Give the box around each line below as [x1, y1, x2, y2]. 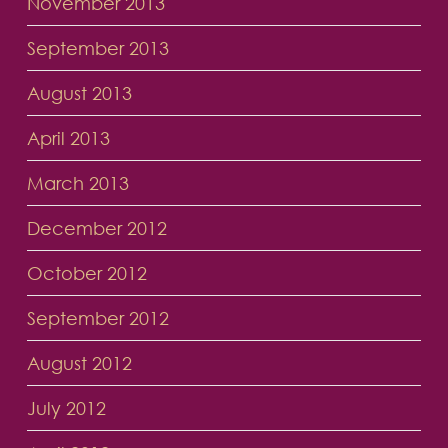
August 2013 [26, 82, 132, 105]
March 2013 [26, 172, 129, 195]
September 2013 [26, 37, 169, 60]
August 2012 [26, 352, 132, 375]
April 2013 [26, 127, 110, 150]
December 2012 [26, 217, 167, 240]
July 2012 [26, 397, 106, 420]
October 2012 [26, 262, 147, 285]
